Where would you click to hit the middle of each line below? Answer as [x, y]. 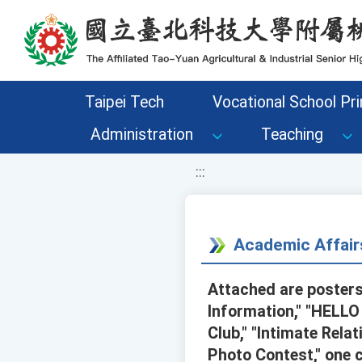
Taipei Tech [124, 102]
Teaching [292, 135]
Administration [142, 135]
